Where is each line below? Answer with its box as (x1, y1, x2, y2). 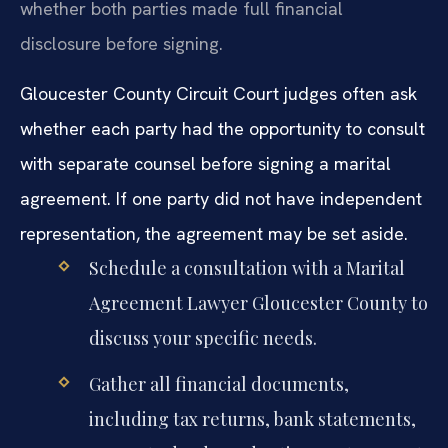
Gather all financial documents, (88, 371, 349, 396)
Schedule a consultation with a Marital (88, 255, 405, 280)
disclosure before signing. (20, 32, 223, 56)
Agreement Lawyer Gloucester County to (88, 290, 428, 315)
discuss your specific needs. (88, 325, 317, 350)
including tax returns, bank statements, (88, 406, 416, 431)
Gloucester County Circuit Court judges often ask (20, 81, 417, 105)
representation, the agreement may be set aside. (20, 221, 408, 245)
